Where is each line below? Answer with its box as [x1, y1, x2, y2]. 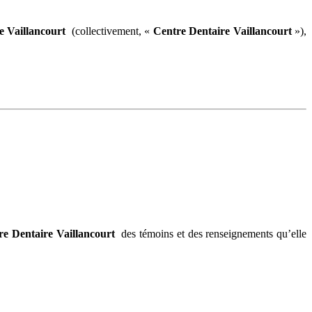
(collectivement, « [65, 24, 153, 37]
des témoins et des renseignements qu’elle [114, 227, 307, 240]
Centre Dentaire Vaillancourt [153, 24, 292, 37]
